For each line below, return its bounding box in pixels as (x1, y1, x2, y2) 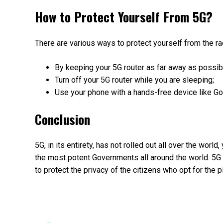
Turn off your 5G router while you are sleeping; (55, 75, 214, 85)
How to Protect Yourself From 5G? (35, 7, 213, 26)
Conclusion (35, 109, 90, 128)
